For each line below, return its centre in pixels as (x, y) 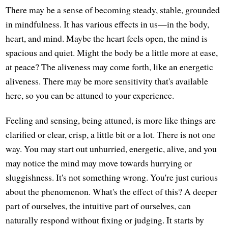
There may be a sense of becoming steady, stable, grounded (113, 10)
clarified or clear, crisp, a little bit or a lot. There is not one (111, 135)
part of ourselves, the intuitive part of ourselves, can (98, 206)
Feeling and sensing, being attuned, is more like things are (111, 120)
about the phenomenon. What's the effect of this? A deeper (112, 192)
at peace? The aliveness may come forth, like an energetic (110, 67)
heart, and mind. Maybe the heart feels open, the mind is (107, 38)
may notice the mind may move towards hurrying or (99, 163)
